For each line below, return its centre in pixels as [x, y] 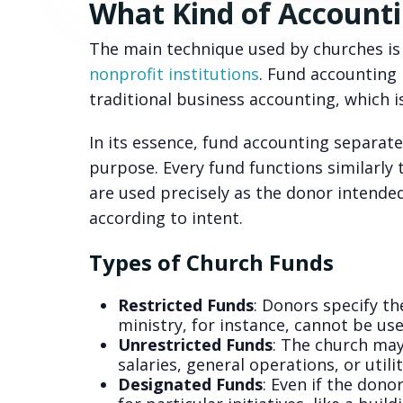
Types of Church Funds [214, 263]
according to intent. [166, 218]
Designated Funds [190, 385]
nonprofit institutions [174, 74]
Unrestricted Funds [195, 345]
